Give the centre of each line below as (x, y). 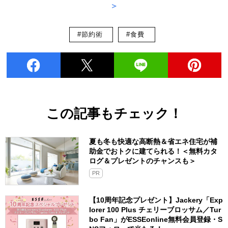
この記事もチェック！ (114, 114)
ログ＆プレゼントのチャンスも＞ (142, 161)
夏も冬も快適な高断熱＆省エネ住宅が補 (153, 142)
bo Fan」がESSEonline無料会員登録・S (156, 220)
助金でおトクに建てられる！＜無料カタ (153, 151)
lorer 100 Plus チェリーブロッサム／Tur (155, 210)
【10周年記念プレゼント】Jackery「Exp (156, 200)
